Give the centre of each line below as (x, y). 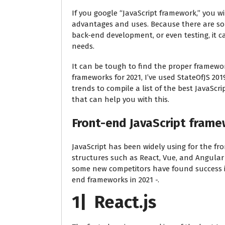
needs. (83, 46)
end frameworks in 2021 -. (116, 180)
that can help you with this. (121, 99)
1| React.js (114, 202)
